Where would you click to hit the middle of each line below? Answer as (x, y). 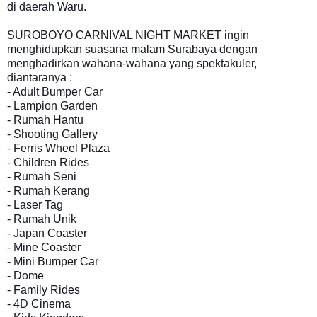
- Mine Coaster (44, 247)
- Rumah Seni (42, 176)
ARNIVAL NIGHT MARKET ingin (167, 35)
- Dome (25, 275)
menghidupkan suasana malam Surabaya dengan (132, 49)
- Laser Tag (35, 204)
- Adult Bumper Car (55, 91)
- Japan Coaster (47, 233)
